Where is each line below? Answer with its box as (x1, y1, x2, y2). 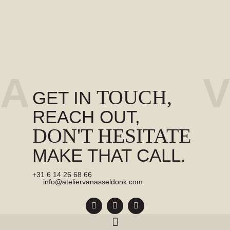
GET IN (32, 88, 97, 108)
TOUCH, (96, 86, 172, 109)
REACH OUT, (32, 107, 140, 127)
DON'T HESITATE (32, 124, 191, 148)
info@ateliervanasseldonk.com (43, 177, 143, 186)
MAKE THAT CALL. (32, 145, 186, 166)
